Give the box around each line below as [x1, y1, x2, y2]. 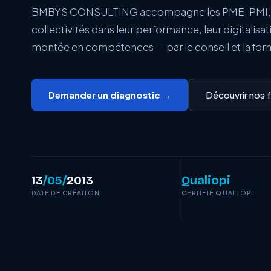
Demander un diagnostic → [48, 89, 171, 100]
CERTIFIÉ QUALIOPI [181, 189, 254, 197]
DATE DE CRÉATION [31, 189, 100, 197]
